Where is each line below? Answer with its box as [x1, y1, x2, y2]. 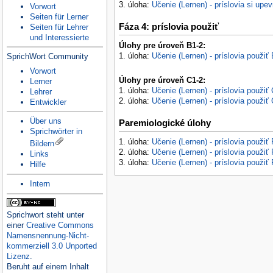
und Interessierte [29, 32, 89, 42]
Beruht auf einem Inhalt [6, 262, 89, 272]
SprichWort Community [6, 52, 88, 62]
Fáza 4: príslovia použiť [118, 21, 219, 32]
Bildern [29, 139, 54, 149]
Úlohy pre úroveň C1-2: [118, 75, 205, 85]
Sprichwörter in [29, 127, 82, 136]
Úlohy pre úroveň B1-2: [118, 40, 205, 50]
